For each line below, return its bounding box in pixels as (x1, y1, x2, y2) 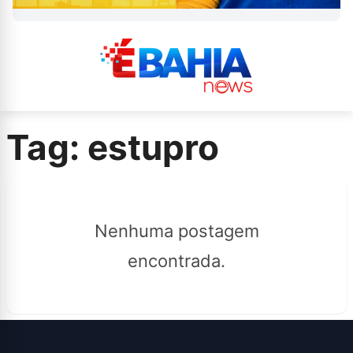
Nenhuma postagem (94, 220, 259, 241)
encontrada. (128, 250, 225, 271)
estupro (80, 125, 219, 169)
